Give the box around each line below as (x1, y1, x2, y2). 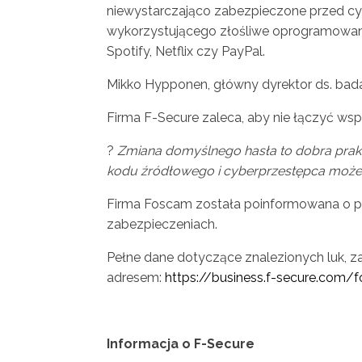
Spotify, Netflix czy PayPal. (107, 44, 265, 60)
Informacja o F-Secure (107, 336, 255, 352)
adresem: (107, 270, 165, 286)
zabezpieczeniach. (107, 217, 217, 233)
